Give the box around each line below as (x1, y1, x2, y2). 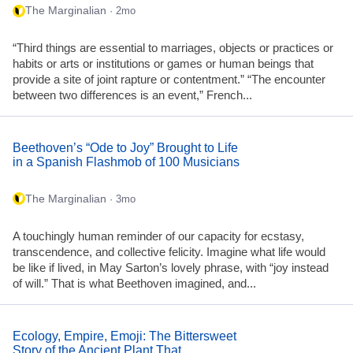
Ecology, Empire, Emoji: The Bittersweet (13, 329, 236, 344)
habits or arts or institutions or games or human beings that (13, 57, 314, 70)
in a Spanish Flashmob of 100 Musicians (13, 155, 240, 169)
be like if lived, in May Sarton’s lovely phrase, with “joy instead (13, 261, 329, 274)
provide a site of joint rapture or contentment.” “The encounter (13, 72, 325, 86)
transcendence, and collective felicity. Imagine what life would (13, 245, 325, 258)
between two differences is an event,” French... (13, 88, 252, 102)
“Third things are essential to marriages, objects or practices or (13, 41, 333, 54)
